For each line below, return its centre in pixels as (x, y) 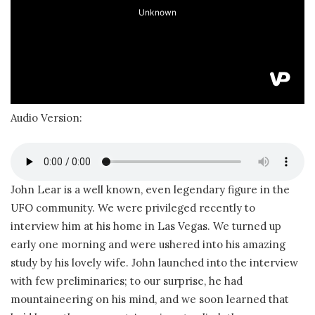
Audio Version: (46, 117)
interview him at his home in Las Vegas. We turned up (146, 226)
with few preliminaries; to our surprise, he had (127, 281)
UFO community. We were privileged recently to (133, 208)
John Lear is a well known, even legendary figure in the (150, 190)
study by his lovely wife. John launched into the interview (154, 263)
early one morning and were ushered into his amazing (148, 245)
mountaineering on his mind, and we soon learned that (150, 300)
